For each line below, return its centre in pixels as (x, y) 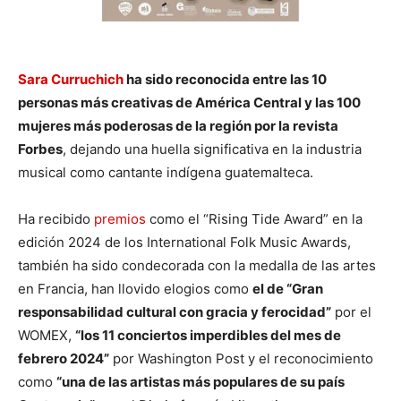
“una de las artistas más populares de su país (200, 381)
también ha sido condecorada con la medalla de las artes (197, 265)
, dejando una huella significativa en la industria (212, 149)
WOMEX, (47, 335)
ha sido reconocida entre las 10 (225, 79)
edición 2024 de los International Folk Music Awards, (184, 242)
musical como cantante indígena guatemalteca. (166, 172)
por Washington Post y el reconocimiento (241, 358)
